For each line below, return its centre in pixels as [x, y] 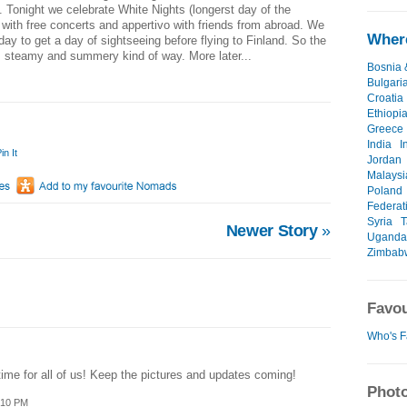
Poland [385, 191]
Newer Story [274, 231]
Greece [385, 129]
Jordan [384, 160]
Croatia [385, 99]
